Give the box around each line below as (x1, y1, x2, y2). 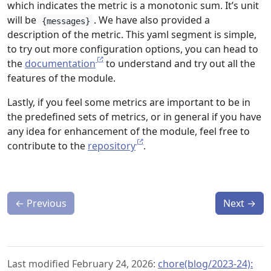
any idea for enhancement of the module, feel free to (7, 125, 250, 139)
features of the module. (7, 71, 116, 85)
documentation (25, 57, 96, 71)
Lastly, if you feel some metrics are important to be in (7, 96, 250, 109)
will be (7, 13, 39, 27)
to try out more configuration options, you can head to (7, 42, 258, 56)
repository (88, 139, 135, 153)
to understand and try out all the (103, 57, 255, 71)
